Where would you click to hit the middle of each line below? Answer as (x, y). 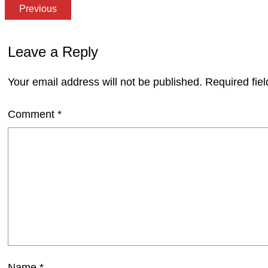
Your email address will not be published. (105, 82)
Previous (38, 8)
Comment (33, 114)
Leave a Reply (53, 51)
